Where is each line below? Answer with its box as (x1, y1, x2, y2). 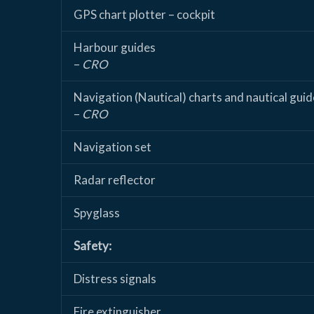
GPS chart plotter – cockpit (74, 7, 215, 22)
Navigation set (74, 139, 151, 155)
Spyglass (74, 205, 120, 221)
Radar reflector (74, 172, 156, 188)
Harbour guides (74, 40, 156, 55)
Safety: (74, 238, 111, 254)
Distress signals (74, 271, 156, 287)
